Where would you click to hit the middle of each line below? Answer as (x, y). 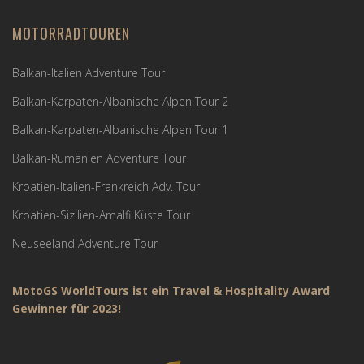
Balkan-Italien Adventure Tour (89, 73)
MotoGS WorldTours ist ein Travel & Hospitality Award (171, 291)
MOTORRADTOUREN (71, 34)
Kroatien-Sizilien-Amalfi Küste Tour (101, 215)
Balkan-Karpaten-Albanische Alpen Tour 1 (120, 130)
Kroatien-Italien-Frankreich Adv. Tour (106, 187)
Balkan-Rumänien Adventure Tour (99, 158)
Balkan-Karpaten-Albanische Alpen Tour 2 (120, 102)
